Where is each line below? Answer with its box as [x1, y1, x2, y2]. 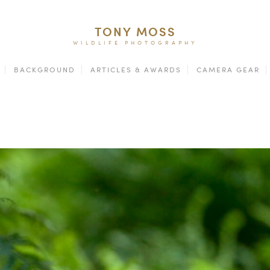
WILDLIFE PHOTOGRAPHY [72, 39, 198, 46]
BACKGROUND [14, 65, 75, 74]
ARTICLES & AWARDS [90, 65, 181, 74]
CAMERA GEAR [196, 65, 260, 74]
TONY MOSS [94, 24, 176, 39]
